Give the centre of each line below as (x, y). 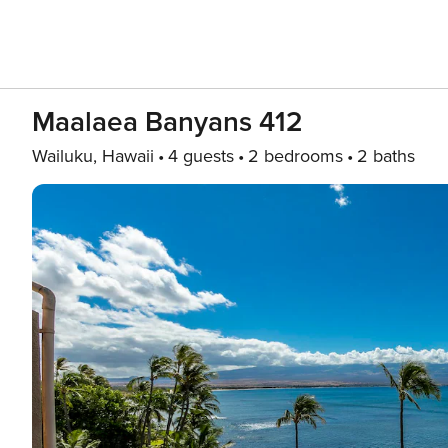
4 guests (201, 156)
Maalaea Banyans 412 (167, 122)
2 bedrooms (295, 156)
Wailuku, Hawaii (93, 156)
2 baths (386, 156)
